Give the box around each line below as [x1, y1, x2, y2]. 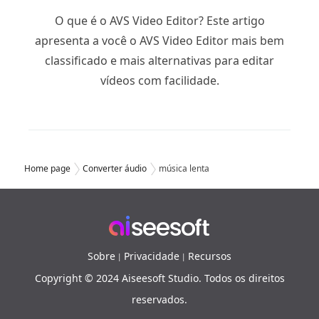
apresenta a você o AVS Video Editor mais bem [35, 32, 284, 48]
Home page [24, 162, 70, 174]
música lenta [159, 162, 209, 174]
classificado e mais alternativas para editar [45, 52, 274, 68]
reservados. [132, 292, 187, 306]
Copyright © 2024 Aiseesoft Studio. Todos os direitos [34, 271, 285, 285]
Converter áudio [83, 162, 147, 174]
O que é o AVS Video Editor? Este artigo [54, 12, 265, 28]
